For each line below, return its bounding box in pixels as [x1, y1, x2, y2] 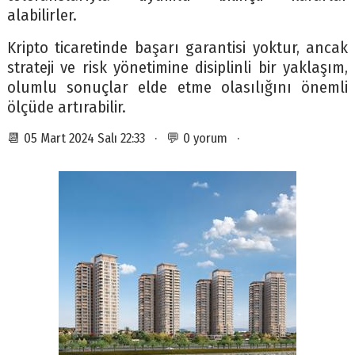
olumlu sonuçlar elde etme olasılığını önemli [6, 78, 349, 98]
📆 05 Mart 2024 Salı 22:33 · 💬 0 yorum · [6, 130, 246, 147]
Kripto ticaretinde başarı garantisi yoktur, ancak [6, 38, 349, 59]
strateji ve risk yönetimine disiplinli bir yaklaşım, [6, 58, 349, 78]
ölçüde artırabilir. [6, 97, 126, 118]
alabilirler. [6, 6, 77, 26]
